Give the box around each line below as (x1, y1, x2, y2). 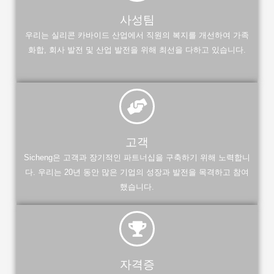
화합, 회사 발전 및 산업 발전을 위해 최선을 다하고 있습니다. (28, 45, 246, 55)
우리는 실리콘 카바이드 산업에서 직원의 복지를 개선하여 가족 (25, 31, 249, 40)
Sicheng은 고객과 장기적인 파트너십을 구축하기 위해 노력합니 (24, 153, 250, 163)
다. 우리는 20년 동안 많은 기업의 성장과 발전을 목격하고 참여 (25, 168, 249, 177)
